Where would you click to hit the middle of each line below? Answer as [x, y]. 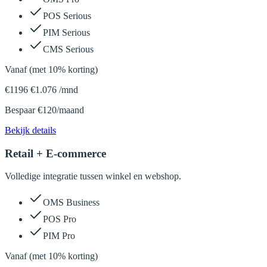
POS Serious [67, 15]
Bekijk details [30, 130]
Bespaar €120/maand [44, 110]
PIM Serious [66, 32]
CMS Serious [68, 49]
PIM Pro [59, 236]
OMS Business [71, 203]
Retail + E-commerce [55, 153]
